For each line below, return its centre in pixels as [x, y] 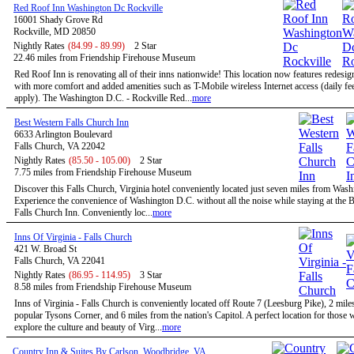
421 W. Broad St [45, 249]
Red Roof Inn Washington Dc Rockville [88, 8]
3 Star [151, 275]
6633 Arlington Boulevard [63, 134]
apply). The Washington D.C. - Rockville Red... [103, 98]
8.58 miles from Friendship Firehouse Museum [103, 287]
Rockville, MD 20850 [55, 32]
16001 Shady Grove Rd [58, 20]
